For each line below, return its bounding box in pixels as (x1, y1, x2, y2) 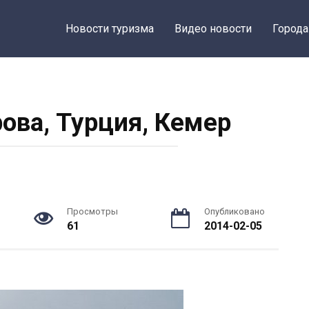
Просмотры (66, 206, 118, 217)
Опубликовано (203, 206, 265, 217)
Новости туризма (66, 22, 154, 35)
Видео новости (175, 22, 252, 35)
